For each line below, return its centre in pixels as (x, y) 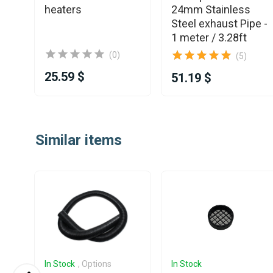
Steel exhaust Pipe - (219, 23)
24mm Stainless (211, 9)
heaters (63, 9)
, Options (95, 264)
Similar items (79, 140)
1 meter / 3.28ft (209, 37)
